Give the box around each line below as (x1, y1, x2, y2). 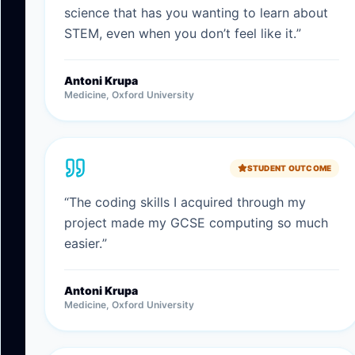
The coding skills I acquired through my (69, 194, 306, 210)
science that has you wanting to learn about (64, 5, 328, 21)
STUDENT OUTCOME (246, 162, 332, 173)
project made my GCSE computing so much (64, 215, 328, 231)
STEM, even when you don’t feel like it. (64, 25, 296, 41)
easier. (64, 235, 102, 251)
